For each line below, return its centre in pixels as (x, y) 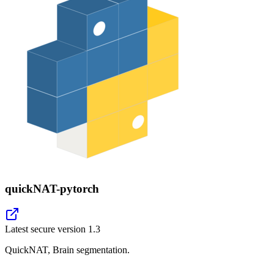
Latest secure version (46, 229)
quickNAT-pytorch (52, 188)
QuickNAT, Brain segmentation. (67, 250)
